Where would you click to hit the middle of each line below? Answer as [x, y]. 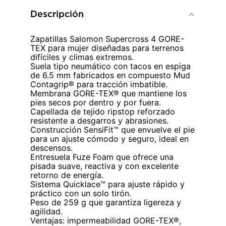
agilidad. [46, 211]
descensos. [51, 148]
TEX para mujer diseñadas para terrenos [107, 48]
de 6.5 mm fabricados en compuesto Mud [110, 75]
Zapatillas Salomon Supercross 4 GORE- [107, 39]
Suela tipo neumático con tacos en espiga [110, 66]
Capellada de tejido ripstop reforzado [103, 111]
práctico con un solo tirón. [81, 193]
